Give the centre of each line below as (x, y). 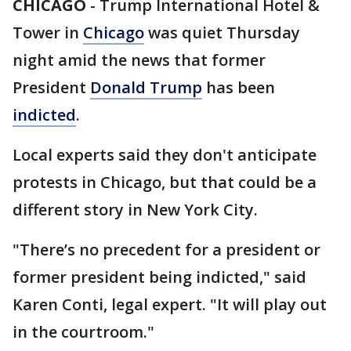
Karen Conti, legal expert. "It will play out (170, 304)
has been (239, 87)
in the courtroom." (83, 332)
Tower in (48, 33)
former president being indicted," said (159, 277)
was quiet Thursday (222, 33)
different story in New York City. (135, 210)
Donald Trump (146, 87)
